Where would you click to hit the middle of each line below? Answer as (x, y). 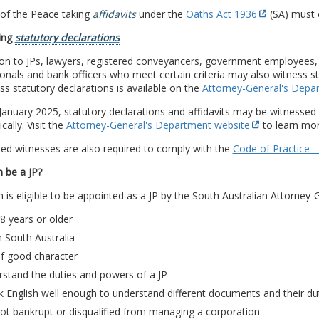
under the (161, 14)
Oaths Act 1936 (221, 14)
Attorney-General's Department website (158, 125)
